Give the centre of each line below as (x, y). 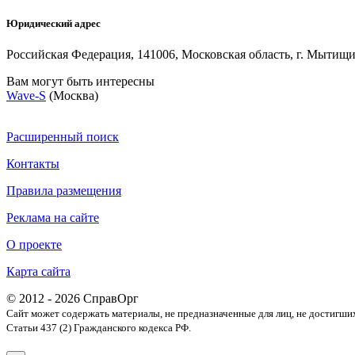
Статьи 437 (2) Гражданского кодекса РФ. (99, 328)
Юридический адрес (53, 23)
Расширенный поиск (63, 137)
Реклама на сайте (53, 218)
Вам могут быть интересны (80, 82)
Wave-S (26, 96)
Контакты (33, 164)
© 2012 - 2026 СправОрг (73, 299)
